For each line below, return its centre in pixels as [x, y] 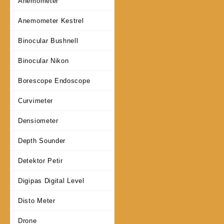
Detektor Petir [40, 161]
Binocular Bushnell [48, 41]
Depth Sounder [42, 141]
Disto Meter [37, 201]
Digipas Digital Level [51, 181]
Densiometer [38, 121]
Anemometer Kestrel [51, 21]
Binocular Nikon [43, 61]
